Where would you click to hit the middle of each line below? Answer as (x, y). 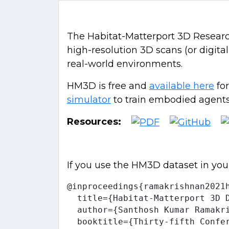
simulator (89, 100)
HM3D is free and (108, 86)
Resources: (94, 122)
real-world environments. (125, 64)
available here (182, 86)
